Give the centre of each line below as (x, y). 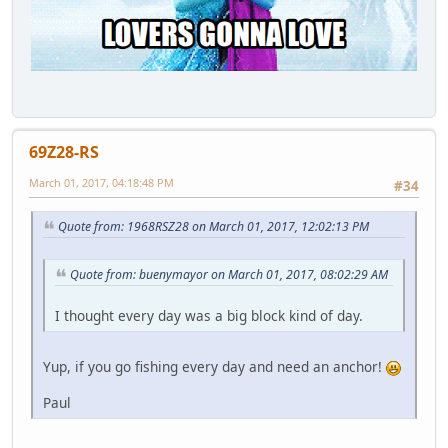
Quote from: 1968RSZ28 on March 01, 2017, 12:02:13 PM (213, 227)
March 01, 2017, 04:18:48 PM (101, 182)
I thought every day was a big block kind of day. (209, 315)
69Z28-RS (64, 151)
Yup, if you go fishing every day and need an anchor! (214, 366)
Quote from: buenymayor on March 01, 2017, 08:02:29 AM (229, 274)
